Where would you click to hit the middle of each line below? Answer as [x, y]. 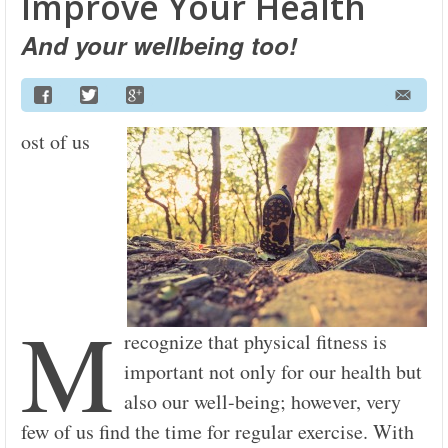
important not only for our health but [273, 371]
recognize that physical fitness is [255, 341]
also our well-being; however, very [262, 401]
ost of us [55, 141]
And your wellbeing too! [159, 44]
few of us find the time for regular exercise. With [217, 431]
